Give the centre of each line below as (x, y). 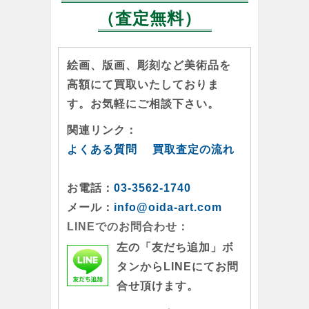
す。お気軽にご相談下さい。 (143, 103)
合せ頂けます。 (158, 286)
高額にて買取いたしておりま (143, 84)
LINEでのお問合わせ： (128, 226)
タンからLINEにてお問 (178, 266)
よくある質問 (102, 149)
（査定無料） (149, 18)
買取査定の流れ (193, 149)
